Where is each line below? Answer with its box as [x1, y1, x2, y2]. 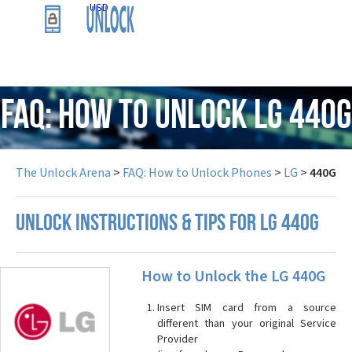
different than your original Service [157, 316, 336, 332]
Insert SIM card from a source [157, 300, 336, 316]
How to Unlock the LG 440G [141, 266, 326, 288]
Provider [157, 332, 198, 347]
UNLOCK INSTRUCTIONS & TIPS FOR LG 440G [16, 212, 319, 236]
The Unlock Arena [16, 164, 111, 181]
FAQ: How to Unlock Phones [123, 164, 272, 181]
